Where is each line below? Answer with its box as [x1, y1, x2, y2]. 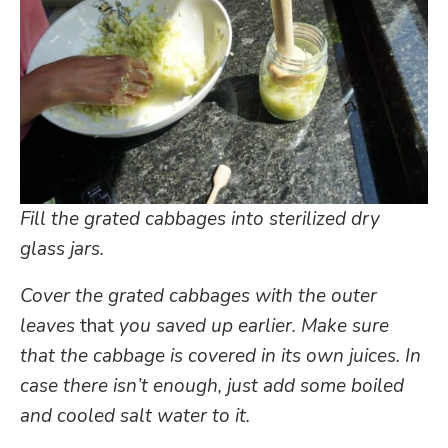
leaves [20, 312, 80, 339]
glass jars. [20, 235, 104, 262]
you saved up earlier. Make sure [119, 312, 389, 339]
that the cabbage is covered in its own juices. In [20, 342, 421, 369]
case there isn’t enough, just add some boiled [20, 372, 404, 399]
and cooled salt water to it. [20, 402, 250, 429]
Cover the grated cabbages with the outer [20, 282, 377, 309]
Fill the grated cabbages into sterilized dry [20, 205, 380, 232]
